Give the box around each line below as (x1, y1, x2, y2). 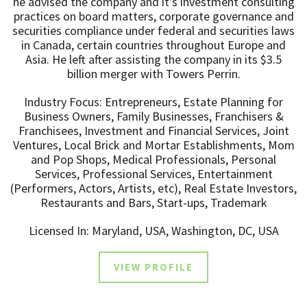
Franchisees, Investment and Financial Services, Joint (18, 123, 289, 138)
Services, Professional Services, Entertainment (34, 166, 273, 182)
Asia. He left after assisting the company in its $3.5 (25, 51, 282, 67)
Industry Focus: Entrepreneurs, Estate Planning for (24, 94, 283, 110)
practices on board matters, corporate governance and (13, 8, 294, 24)
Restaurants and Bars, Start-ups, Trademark (40, 195, 267, 210)
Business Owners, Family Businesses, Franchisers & (23, 108, 284, 124)
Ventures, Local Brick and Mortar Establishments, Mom (12, 137, 295, 153)
